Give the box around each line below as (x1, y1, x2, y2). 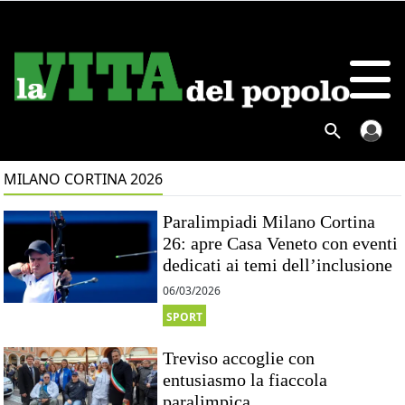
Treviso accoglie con (163, 347, 316, 368)
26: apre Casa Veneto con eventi (163, 233, 399, 253)
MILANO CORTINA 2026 (4, 169, 164, 189)
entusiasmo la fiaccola (163, 369, 328, 390)
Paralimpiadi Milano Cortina (163, 212, 376, 231)
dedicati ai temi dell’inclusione (163, 255, 393, 275)
